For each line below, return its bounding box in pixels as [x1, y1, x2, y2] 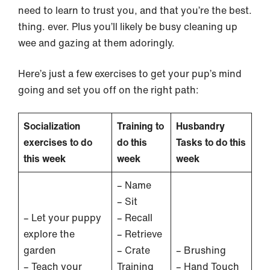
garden [24, 242, 56, 257]
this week [24, 151, 66, 166]
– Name [117, 177, 151, 192]
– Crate [117, 242, 150, 257]
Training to [117, 118, 164, 133]
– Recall [117, 210, 152, 225]
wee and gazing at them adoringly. [18, 35, 177, 50]
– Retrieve [117, 226, 162, 241]
